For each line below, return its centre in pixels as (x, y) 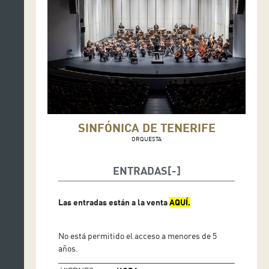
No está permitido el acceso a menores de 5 (138, 235)
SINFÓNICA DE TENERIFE (147, 127)
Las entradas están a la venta (114, 202)
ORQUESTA (147, 138)
